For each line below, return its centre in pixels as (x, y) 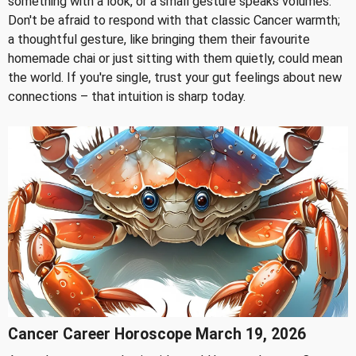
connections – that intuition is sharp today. (127, 96)
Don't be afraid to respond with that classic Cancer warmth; (174, 20)
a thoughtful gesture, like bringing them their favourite (159, 39)
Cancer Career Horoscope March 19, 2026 (157, 335)
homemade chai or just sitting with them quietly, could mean (175, 58)
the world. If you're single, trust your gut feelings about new (175, 77)
